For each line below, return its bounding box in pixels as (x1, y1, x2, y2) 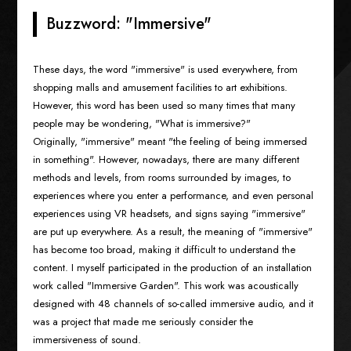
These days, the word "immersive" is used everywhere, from (33, 61, 299, 77)
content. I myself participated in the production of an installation (33, 259, 313, 275)
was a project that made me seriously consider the (33, 313, 254, 329)
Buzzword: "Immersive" (46, 12, 212, 35)
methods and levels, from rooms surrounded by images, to (33, 169, 291, 185)
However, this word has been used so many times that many (33, 97, 296, 113)
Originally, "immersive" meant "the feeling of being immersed (33, 133, 308, 149)
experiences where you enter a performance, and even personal (33, 187, 314, 203)
